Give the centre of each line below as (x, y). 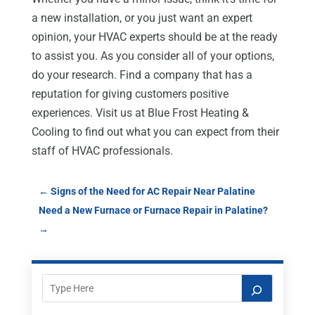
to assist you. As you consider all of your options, (153, 56)
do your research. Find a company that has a (142, 75)
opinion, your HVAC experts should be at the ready (154, 37)
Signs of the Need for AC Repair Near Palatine (153, 192)
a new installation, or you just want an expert (142, 18)
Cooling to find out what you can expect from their (155, 132)
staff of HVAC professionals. (102, 151)
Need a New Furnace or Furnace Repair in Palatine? (153, 211)
